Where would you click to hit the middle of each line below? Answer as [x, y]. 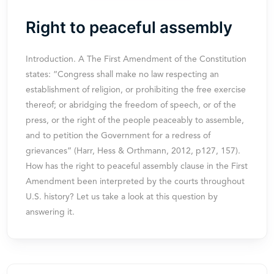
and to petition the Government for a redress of [118, 136]
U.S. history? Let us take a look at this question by [122, 197]
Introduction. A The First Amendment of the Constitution [136, 59]
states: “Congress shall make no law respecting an [123, 75]
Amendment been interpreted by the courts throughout [135, 182]
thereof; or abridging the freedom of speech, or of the [131, 105]
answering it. [50, 212]
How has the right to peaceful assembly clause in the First [137, 166]
